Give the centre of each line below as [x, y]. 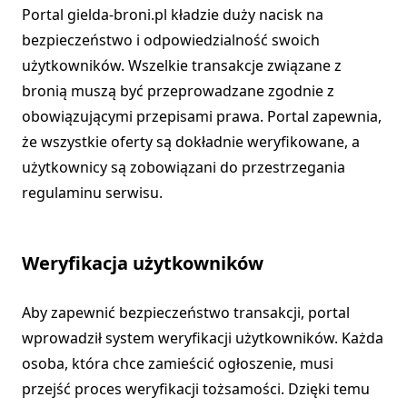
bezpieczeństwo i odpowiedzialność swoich [171, 40]
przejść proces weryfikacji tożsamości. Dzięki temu [196, 389]
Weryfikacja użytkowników [143, 263]
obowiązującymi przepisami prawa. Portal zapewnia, [202, 117]
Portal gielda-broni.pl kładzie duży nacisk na [173, 15]
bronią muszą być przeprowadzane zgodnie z [178, 91]
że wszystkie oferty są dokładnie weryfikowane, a [191, 142]
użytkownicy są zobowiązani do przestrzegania [184, 168]
